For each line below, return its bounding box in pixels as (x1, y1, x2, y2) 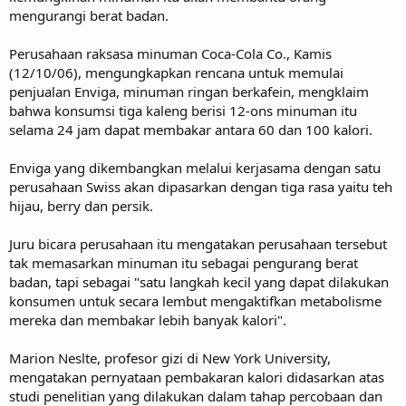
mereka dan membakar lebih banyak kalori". (9, 310, 286, 329)
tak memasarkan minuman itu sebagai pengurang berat (9, 253, 358, 272)
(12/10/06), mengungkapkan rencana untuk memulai (9, 63, 343, 82)
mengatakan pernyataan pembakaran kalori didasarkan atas (9, 367, 384, 386)
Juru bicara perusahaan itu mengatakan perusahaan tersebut (9, 234, 387, 253)
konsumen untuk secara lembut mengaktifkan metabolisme (9, 291, 382, 310)
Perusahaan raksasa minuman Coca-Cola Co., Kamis (9, 43, 332, 63)
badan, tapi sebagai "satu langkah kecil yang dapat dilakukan (9, 272, 389, 291)
